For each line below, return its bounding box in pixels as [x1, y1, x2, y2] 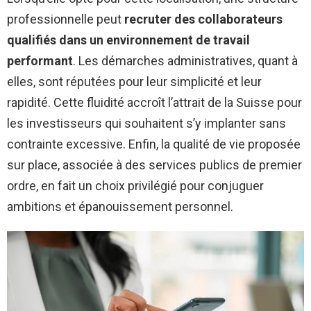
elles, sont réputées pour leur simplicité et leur [7, 74, 262, 89]
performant [7, 53, 73, 68]
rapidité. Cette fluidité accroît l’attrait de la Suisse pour [7, 94, 302, 110]
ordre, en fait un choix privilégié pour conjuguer [7, 178, 264, 193]
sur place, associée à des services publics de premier [7, 157, 302, 172]
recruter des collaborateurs [124, 11, 283, 26]
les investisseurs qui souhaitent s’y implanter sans [7, 115, 286, 131]
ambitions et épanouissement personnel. [7, 199, 233, 214]
